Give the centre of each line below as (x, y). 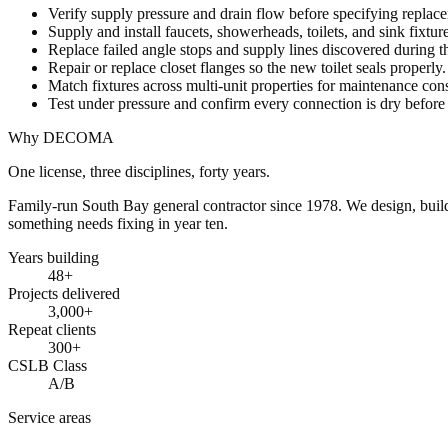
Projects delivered (64, 293)
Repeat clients (52, 329)
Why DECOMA (61, 137)
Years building (53, 257)
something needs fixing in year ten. (118, 223)
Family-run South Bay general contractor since (157, 205)
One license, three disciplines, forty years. (139, 171)
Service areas (49, 417)
